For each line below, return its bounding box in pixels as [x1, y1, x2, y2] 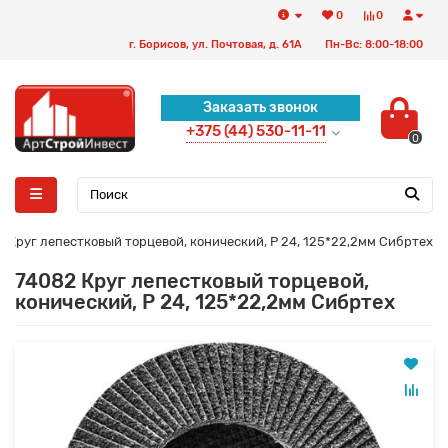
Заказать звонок [202, 99, 318, 116]
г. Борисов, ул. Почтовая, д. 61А [129, 38, 302, 51]
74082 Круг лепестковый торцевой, [15, 269, 369, 293]
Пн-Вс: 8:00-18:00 [325, 38, 423, 51]
